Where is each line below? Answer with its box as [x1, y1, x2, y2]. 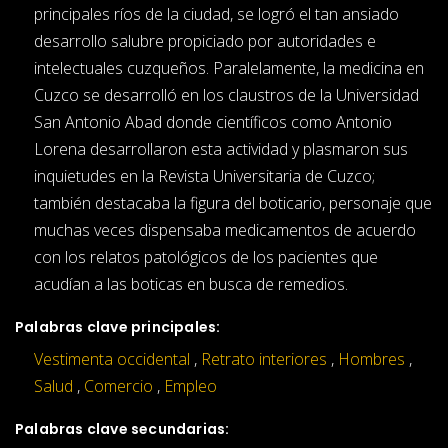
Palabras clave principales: [15, 316, 221, 337]
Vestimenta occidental [34, 347, 190, 370]
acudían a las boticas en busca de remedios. [34, 272, 348, 295]
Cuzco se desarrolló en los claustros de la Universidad [34, 83, 419, 106]
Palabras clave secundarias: [15, 418, 230, 439]
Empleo [164, 374, 217, 397]
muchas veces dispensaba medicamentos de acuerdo [34, 218, 416, 241]
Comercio [84, 374, 153, 397]
